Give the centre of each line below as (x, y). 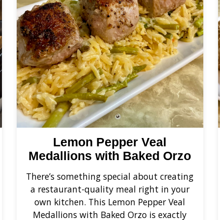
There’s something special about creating (110, 176)
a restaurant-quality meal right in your (110, 189)
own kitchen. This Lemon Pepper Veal (110, 202)
